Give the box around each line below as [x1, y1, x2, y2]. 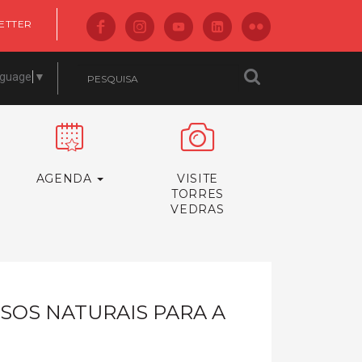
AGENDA [36, 171, 96, 186]
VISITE [176, 171, 219, 186]
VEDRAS [170, 202, 225, 217]
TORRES [170, 187, 225, 201]
